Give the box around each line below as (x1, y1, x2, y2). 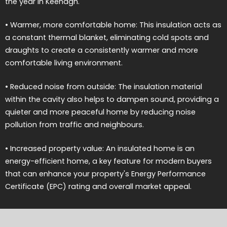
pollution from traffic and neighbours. (5, 119, 144, 130)
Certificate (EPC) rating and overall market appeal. (5, 181, 192, 192)
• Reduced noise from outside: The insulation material (5, 81, 202, 92)
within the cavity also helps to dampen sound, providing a (5, 94, 219, 104)
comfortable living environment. (5, 58, 123, 68)
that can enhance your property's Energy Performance (5, 168, 206, 179)
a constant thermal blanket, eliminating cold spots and (5, 32, 209, 43)
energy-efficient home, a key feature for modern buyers (5, 156, 212, 166)
